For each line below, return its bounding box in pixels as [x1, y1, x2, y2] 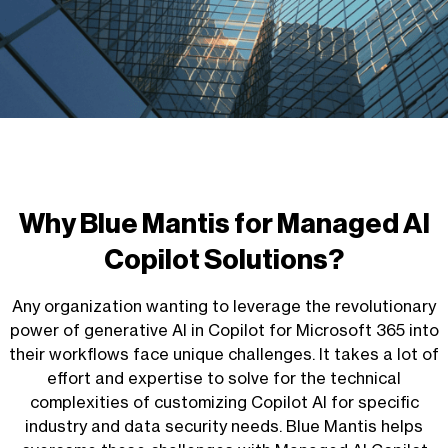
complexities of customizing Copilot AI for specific [29, 392, 419, 412]
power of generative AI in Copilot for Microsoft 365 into [9, 320, 439, 340]
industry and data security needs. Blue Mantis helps [25, 416, 423, 436]
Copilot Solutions [104, 246, 328, 274]
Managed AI [276, 210, 430, 238]
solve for [228, 368, 296, 388]
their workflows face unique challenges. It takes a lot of [9, 344, 439, 364]
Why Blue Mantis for [18, 210, 277, 238]
